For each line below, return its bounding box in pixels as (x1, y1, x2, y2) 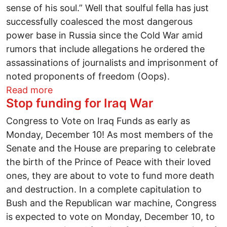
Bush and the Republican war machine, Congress (6, 197, 216, 208)
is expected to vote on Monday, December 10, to (6, 211, 215, 222)
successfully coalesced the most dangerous (6, 16, 193, 27)
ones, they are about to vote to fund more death (6, 170, 214, 181)
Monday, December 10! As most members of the (6, 129, 213, 140)
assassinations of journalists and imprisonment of (6, 57, 218, 68)
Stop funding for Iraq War (6, 95, 153, 110)
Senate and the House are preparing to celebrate (6, 142, 215, 154)
